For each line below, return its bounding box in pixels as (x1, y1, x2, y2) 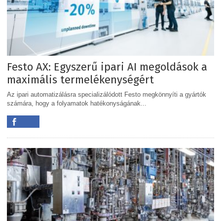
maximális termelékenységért (7, 73, 154, 86)
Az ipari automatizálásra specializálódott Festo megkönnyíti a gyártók (7, 90, 206, 98)
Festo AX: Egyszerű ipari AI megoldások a (7, 60, 207, 74)
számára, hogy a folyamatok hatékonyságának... (7, 99, 147, 107)
